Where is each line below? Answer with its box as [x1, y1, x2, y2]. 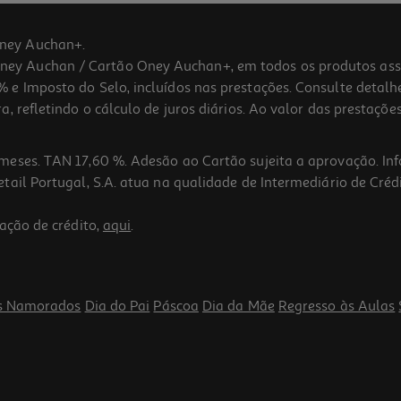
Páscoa [153, 297, 199, 316]
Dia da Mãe [202, 297, 275, 316]
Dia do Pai [84, 297, 150, 316]
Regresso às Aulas [277, 297, 396, 316]
